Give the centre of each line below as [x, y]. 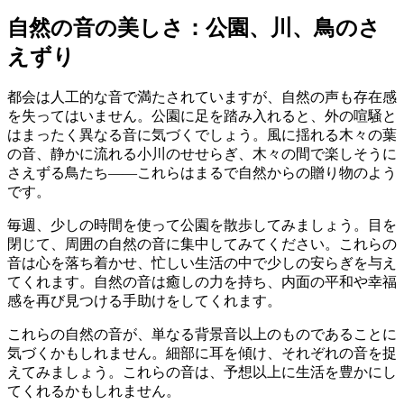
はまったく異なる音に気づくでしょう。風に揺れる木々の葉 [202, 135]
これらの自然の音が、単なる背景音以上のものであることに [202, 335]
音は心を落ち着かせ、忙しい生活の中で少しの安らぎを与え [202, 263]
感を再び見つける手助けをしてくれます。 [144, 301]
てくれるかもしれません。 [94, 391]
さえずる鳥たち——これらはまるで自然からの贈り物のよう [202, 173]
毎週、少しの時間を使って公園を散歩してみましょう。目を [202, 225]
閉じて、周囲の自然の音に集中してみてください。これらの [202, 244]
